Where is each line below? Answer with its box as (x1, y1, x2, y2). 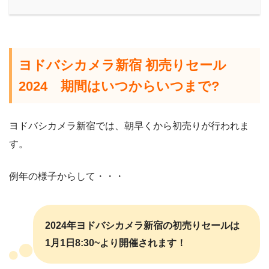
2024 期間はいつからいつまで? (19, 78, 220, 94)
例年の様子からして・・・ (9, 171, 124, 181)
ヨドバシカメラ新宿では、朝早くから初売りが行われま (9, 120, 249, 131)
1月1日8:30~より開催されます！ (45, 237, 186, 248)
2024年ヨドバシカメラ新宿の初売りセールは (45, 220, 240, 231)
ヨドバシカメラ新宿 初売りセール (19, 57, 227, 73)
